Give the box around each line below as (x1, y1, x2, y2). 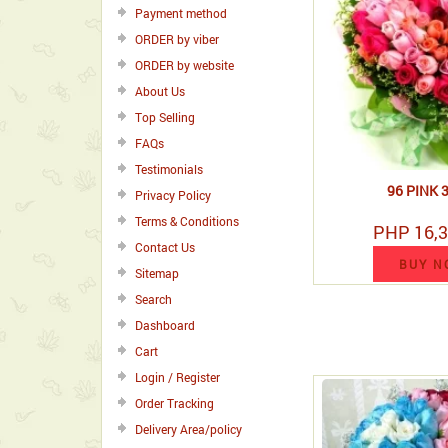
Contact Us (135, 239, 195, 255)
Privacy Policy (135, 187, 211, 203)
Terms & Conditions (135, 213, 239, 229)
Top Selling (135, 109, 195, 125)
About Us (135, 83, 185, 99)
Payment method (135, 5, 227, 21)
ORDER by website (135, 57, 234, 73)
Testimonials (135, 161, 203, 177)
